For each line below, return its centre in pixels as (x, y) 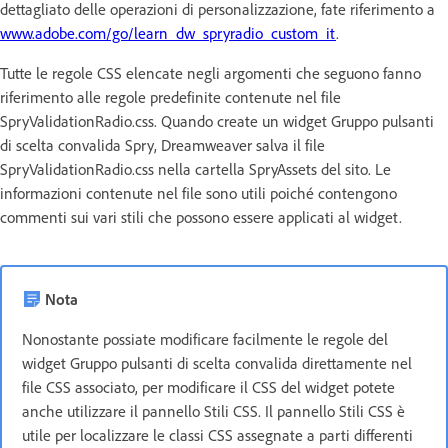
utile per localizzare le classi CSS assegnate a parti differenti (217, 434)
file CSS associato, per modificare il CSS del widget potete (208, 386)
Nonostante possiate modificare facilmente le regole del (205, 338)
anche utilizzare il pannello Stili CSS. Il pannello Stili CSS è (213, 410)
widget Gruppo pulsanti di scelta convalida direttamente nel (217, 362)
